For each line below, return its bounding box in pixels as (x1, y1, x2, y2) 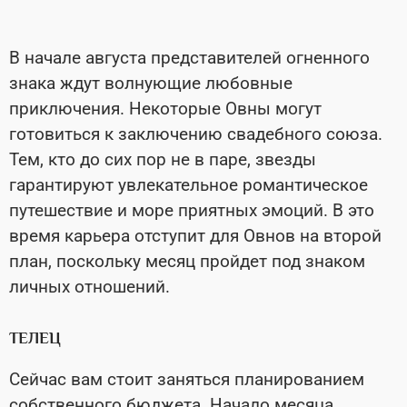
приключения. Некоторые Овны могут (9, 98, 322, 120)
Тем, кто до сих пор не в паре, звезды (9, 149, 316, 171)
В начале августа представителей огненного (9, 47, 370, 69)
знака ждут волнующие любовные (9, 73, 293, 94)
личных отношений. (9, 276, 170, 298)
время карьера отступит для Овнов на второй (9, 225, 382, 247)
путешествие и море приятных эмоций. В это (9, 200, 374, 222)
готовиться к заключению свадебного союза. (9, 124, 382, 145)
